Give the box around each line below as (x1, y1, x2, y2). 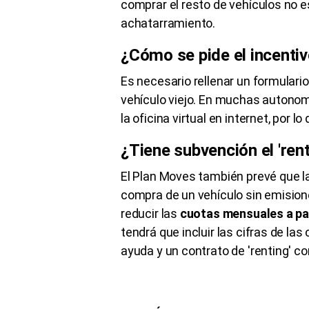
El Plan (121, 168, 159, 183)
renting (250, 243, 289, 258)
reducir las (121, 206, 180, 221)
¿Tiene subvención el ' (121, 140, 281, 160)
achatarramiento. (121, 15, 216, 30)
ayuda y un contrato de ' (121, 243, 250, 258)
